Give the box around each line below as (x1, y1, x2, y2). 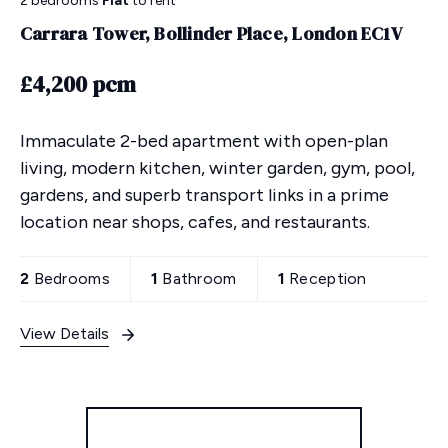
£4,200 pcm (20, 69, 136, 100)
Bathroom (158, 269, 237, 289)
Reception (284, 269, 367, 289)
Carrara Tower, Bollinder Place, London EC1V (20, 21, 402, 47)
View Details (20, 324, 109, 344)
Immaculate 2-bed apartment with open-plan (20, 130, 388, 153)
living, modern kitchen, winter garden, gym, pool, (20, 157, 415, 180)
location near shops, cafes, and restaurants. (20, 211, 370, 234)
